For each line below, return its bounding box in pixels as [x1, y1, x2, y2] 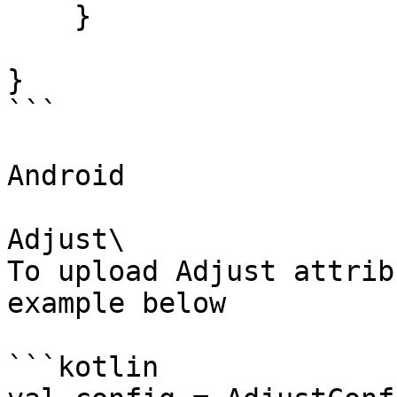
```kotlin [7, 351, 159, 383]
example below [7, 287, 226, 319]
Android [7, 160, 125, 191]
